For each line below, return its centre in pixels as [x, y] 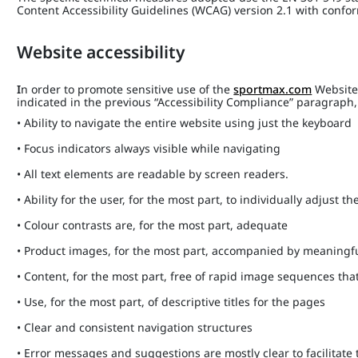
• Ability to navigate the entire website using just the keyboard [185, 123]
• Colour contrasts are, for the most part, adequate [153, 225]
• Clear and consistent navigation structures [135, 327]
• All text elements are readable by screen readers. [153, 174]
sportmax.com [273, 89]
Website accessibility [103, 52]
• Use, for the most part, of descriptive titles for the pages [171, 302]
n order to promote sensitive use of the [127, 89]
